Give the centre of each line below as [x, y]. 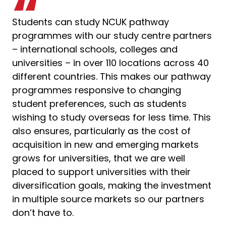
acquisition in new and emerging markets [105, 144]
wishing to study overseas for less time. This [111, 117]
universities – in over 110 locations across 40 [110, 63]
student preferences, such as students [99, 103]
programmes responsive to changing [97, 90]
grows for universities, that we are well [99, 158]
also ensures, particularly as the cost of [101, 131]
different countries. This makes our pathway [111, 76]
